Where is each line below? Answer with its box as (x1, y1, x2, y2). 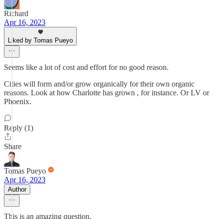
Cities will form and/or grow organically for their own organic (4, 80, 195, 88)
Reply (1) (4, 124, 33, 132)
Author (8, 186, 26, 193)
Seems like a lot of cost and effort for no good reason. (4, 63, 169, 71)
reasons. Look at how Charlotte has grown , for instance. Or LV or (4, 88, 209, 97)
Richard (4, 9, 28, 18)
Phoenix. (4, 97, 31, 106)
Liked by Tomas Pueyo (8, 37, 73, 44)
